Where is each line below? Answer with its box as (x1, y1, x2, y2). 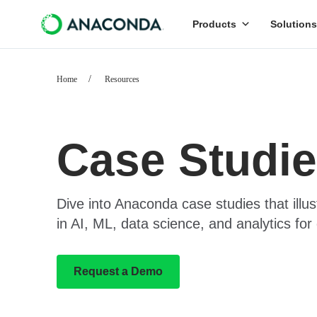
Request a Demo (74, 265, 163, 277)
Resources (105, 74, 139, 84)
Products (192, 18, 236, 30)
